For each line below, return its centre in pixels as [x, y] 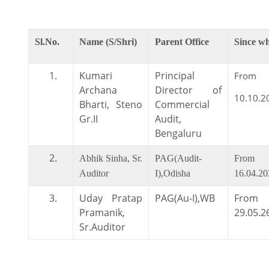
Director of [188, 90]
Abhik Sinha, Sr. [111, 158]
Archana [98, 90]
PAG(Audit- [178, 158]
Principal [175, 75]
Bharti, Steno [111, 104]
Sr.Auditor [102, 227]
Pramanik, [102, 212]
